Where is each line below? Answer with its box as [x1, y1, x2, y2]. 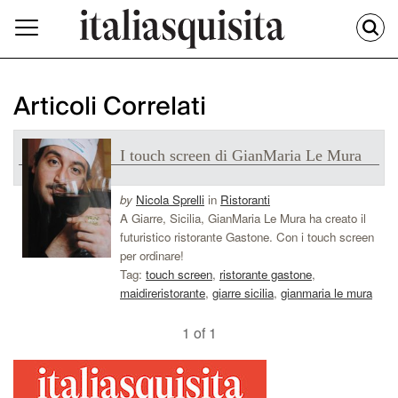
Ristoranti [220, 191, 270, 209]
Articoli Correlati [13, 85, 206, 130]
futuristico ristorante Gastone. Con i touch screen [120, 228, 374, 246]
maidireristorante [120, 284, 205, 302]
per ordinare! [120, 247, 184, 265]
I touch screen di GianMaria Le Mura [120, 147, 362, 165]
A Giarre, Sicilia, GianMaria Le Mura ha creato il [120, 210, 366, 227]
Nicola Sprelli [136, 191, 204, 209]
